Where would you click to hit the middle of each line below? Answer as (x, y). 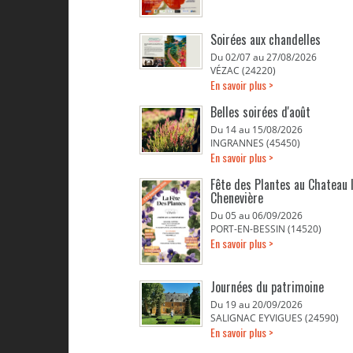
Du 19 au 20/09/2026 (256, 305)
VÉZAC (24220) (243, 71)
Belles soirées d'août (260, 112)
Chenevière (237, 198)
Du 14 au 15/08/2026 (256, 130)
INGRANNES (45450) (255, 143)
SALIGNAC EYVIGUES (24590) (275, 318)
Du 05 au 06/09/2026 (256, 216)
